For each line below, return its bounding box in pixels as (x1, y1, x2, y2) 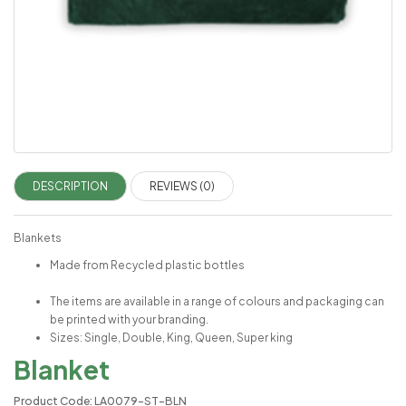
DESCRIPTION (33, 179, 108, 194)
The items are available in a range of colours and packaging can (50, 295, 384, 309)
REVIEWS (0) (150, 179, 215, 194)
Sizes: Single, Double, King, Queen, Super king (50, 331, 295, 345)
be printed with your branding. (50, 313, 208, 327)
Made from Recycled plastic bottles (50, 258, 391, 273)
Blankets (14, 231, 194, 246)
